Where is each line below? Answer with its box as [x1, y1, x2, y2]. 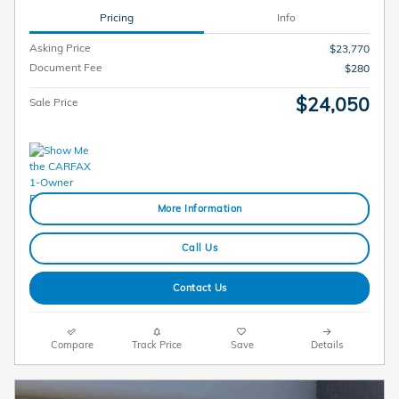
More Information [157, 202, 242, 216]
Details [311, 338, 344, 351]
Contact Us [172, 281, 227, 294]
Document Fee [29, 61, 102, 75]
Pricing [99, 10, 134, 24]
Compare [50, 338, 94, 351]
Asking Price [29, 41, 91, 55]
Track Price [132, 338, 183, 351]
